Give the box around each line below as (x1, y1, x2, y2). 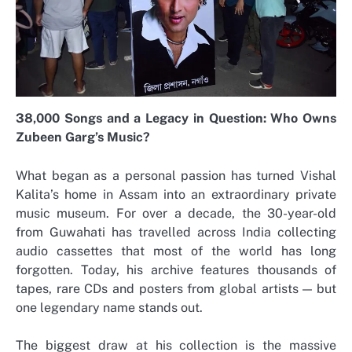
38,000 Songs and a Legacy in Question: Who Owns (16, 111, 336, 126)
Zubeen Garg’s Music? (16, 130, 150, 145)
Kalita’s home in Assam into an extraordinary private (16, 186, 336, 202)
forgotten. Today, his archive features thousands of (16, 262, 336, 277)
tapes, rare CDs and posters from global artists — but (16, 280, 336, 296)
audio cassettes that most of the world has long (16, 243, 336, 258)
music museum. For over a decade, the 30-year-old (16, 205, 336, 221)
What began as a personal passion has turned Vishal (16, 167, 336, 183)
